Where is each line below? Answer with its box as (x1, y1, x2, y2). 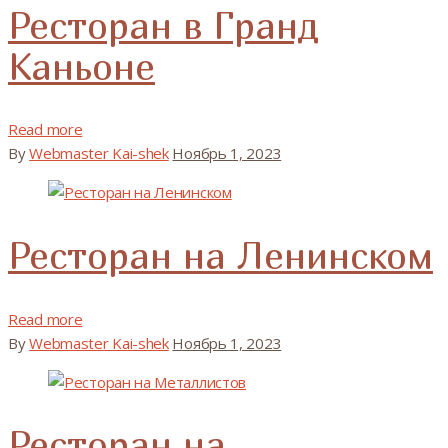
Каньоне (8, 43, 155, 88)
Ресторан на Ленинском (8, 232, 433, 277)
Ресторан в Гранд (8, 2, 319, 47)
